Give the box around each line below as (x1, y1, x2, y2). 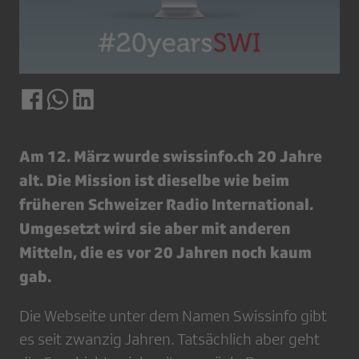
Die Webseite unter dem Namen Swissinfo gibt (19, 307, 327, 325)
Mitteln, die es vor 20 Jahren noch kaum (19, 243, 312, 262)
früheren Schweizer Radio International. (19, 195, 313, 214)
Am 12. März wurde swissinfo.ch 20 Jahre (19, 147, 322, 166)
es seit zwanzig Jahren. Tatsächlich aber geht (19, 330, 320, 349)
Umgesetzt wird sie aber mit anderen (19, 219, 291, 238)
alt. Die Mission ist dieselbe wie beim (19, 171, 289, 190)
